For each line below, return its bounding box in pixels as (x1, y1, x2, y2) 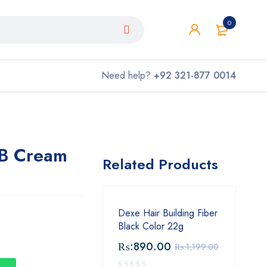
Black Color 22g (118, 219, 184, 233)
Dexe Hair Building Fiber (118, 206, 218, 220)
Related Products (103, 154, 218, 175)
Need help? (101, 69, 154, 82)
